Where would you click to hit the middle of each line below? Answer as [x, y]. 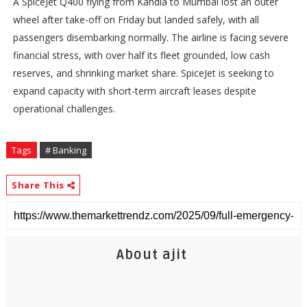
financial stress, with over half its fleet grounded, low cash [141, 56]
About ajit [151, 255]
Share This [39, 185]
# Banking [65, 150]
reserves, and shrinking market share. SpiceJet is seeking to [143, 73]
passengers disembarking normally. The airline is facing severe [150, 38]
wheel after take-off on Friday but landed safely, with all [136, 20]
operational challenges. [64, 109]
